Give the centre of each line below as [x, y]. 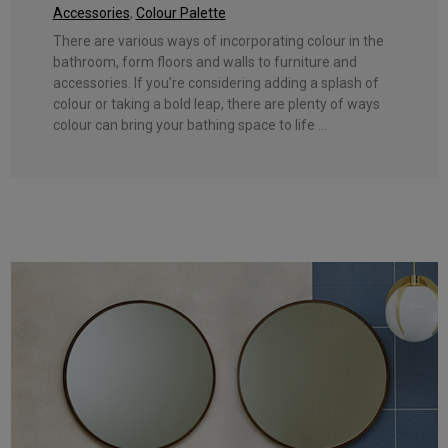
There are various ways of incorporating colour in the [218, 40]
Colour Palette [180, 12]
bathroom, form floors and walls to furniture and [204, 61]
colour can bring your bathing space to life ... [189, 124]
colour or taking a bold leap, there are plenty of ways [216, 103]
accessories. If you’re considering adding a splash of [215, 82]
